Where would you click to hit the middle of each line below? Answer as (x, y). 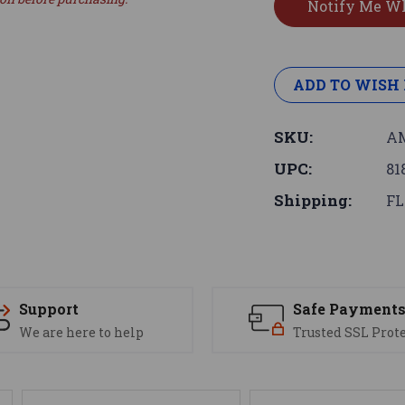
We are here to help (81, 333)
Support (48, 309)
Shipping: (313, 201)
